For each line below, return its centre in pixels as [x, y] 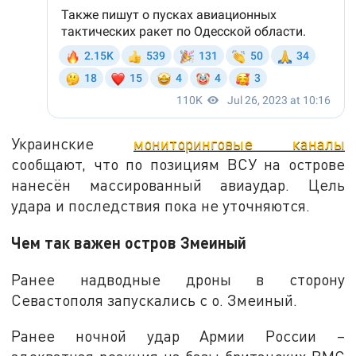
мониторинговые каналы [239, 144]
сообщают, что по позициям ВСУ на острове [178, 164]
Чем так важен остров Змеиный [129, 242]
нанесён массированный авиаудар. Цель [178, 185]
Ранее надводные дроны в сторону [178, 279]
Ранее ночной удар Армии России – [178, 336]
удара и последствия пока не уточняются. [161, 206]
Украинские [72, 144]
